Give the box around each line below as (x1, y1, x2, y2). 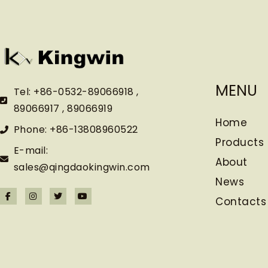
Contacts (215, 194, 266, 209)
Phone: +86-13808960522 (13, 122, 138, 136)
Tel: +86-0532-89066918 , (13, 84, 139, 99)
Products (215, 135, 264, 150)
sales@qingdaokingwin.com (13, 160, 150, 174)
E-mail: (13, 143, 48, 157)
